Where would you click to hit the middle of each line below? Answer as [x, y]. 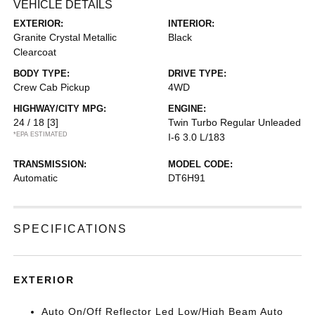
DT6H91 [187, 178]
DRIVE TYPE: [197, 73]
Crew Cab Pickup [52, 87]
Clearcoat [35, 52]
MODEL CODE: [200, 164]
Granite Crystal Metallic [65, 37]
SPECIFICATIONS [71, 229]
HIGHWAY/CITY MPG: [60, 109]
